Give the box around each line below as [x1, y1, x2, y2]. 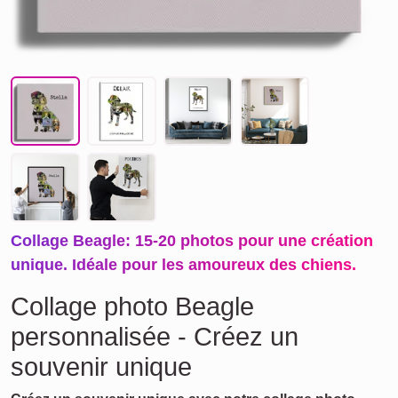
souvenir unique [11, 353, 192, 381]
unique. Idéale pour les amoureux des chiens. [11, 256, 356, 274]
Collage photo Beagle [11, 292, 254, 321]
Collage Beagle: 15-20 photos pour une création [11, 232, 373, 250]
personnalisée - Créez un [11, 322, 298, 351]
